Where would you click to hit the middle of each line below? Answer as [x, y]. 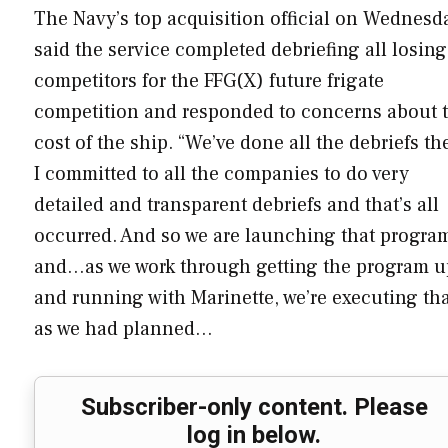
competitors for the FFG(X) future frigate [209, 80]
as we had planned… [123, 328]
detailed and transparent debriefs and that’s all [236, 204]
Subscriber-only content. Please [254, 407]
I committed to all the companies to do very [221, 173]
